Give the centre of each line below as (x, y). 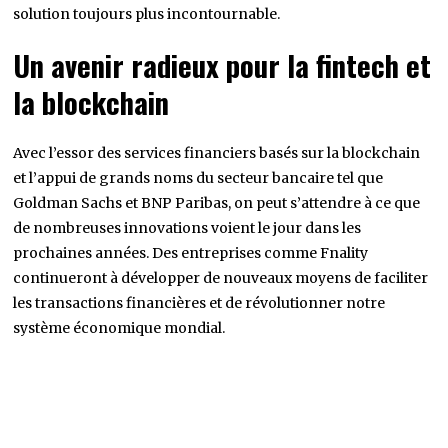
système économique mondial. (119, 327)
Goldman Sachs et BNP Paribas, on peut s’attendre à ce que (217, 202)
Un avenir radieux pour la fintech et (222, 64)
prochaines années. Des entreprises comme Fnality (191, 252)
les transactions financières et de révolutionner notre (199, 302)
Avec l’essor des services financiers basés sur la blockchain (217, 152)
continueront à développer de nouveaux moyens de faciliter (221, 277)
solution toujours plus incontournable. (147, 13)
